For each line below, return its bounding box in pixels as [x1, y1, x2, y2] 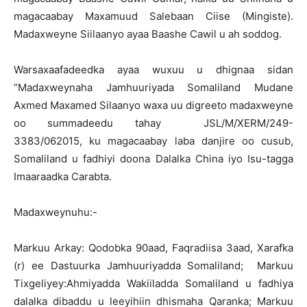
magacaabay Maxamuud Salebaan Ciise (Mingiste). [14, 10, 293, 23]
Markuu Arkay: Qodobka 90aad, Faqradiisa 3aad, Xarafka [14, 241, 293, 254]
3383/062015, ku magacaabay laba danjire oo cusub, [14, 134, 293, 147]
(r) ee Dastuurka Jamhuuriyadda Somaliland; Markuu [14, 259, 293, 272]
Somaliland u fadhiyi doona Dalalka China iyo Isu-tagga [14, 152, 293, 165]
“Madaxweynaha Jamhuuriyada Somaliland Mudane [14, 81, 293, 94]
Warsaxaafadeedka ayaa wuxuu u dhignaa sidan [14, 63, 293, 76]
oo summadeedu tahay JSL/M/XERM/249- [14, 116, 293, 130]
